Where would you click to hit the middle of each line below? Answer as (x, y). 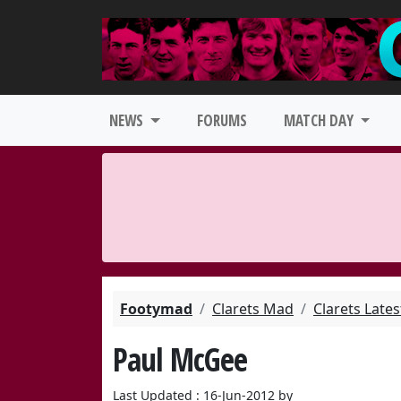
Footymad (156, 309)
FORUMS (222, 120)
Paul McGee (180, 359)
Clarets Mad (253, 309)
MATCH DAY (320, 120)
